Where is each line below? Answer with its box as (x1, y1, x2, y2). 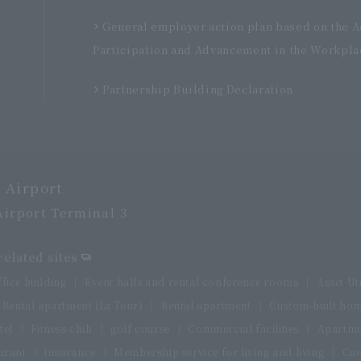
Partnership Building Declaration (102, 81, 293, 97)
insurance (44, 344, 96, 359)
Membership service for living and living (114, 344, 325, 359)
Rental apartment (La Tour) (2, 297, 143, 312)
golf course (110, 321, 170, 335)
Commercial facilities (188, 321, 300, 335)
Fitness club (31, 321, 93, 335)
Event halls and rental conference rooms (85, 274, 299, 288)
